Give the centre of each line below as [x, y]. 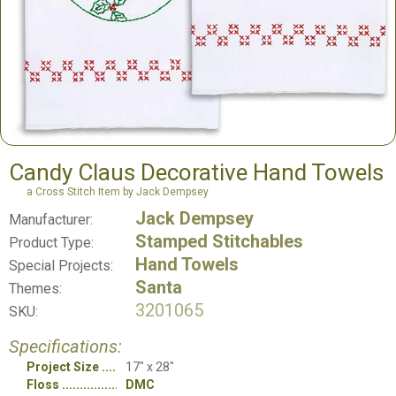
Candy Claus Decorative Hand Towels [196, 173]
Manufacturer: [51, 220]
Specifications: [65, 347]
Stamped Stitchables [219, 242]
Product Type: [51, 243]
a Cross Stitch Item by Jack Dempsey [118, 192]
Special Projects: [61, 266]
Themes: [35, 289]
